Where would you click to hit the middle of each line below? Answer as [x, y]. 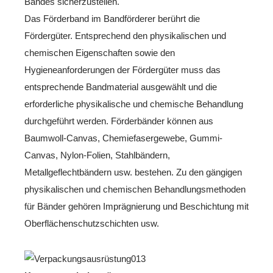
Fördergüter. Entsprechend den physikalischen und [125, 36]
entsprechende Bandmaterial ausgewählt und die [121, 87]
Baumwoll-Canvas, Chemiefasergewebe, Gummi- [123, 138]
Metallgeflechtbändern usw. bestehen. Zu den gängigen [133, 172]
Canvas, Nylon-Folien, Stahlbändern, [97, 155]
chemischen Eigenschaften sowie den [100, 53]
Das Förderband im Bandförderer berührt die [112, 19]
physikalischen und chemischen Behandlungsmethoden [135, 189]
